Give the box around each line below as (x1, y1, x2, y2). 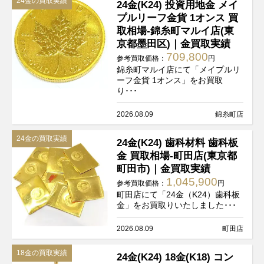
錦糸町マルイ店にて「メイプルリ (117, 64, 241, 74)
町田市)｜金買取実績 (117, 162, 211, 174)
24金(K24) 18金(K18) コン (117, 250, 234, 263)
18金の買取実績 (16, 248, 67, 257)
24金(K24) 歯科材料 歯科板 (117, 136, 239, 148)
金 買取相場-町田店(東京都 (117, 149, 237, 161)
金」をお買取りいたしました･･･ (117, 200, 237, 210)
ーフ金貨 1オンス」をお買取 (117, 75, 223, 85)
